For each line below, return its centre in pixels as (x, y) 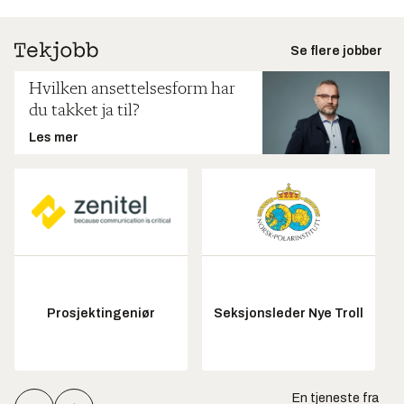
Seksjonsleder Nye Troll (289, 313)
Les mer (54, 138)
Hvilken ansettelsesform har (132, 89)
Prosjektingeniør (101, 313)
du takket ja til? (84, 111)
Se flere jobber (336, 51)
